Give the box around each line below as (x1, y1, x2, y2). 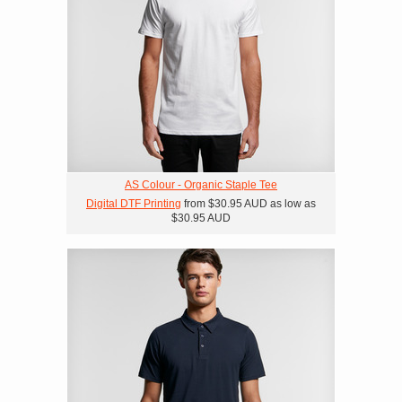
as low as (267, 197, 316, 210)
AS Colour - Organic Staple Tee (125, 179, 277, 191)
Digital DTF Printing (86, 197, 181, 210)
